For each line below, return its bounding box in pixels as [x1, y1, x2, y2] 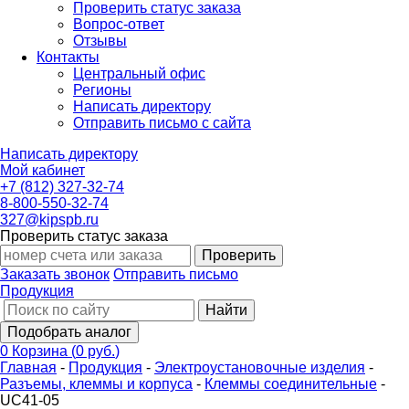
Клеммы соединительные [204, 376, 377, 392]
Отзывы [73, 33, 127, 48]
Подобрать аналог [7, 324, 131, 340]
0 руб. [76, 343, 115, 359]
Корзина [12, 343, 71, 359]
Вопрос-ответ [73, 16, 164, 32]
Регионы [73, 82, 131, 98]
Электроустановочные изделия [154, 360, 365, 375]
